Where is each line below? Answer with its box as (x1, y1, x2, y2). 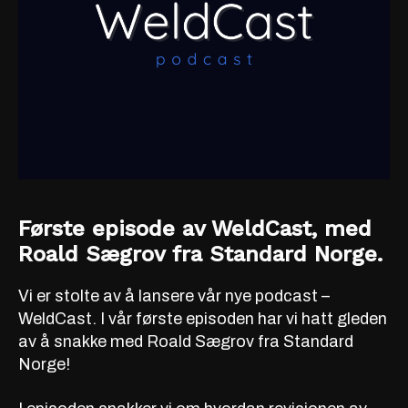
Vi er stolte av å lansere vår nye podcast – (18, 286, 330, 305)
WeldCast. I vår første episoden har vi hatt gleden (18, 309, 387, 328)
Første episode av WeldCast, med (18, 215, 372, 241)
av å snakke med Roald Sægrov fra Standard (18, 331, 353, 351)
